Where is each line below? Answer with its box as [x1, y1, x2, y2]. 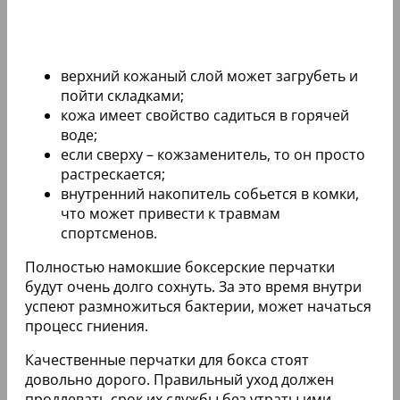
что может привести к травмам [61, 203, 280, 223]
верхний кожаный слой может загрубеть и [61, 65, 358, 86]
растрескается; [61, 163, 165, 184]
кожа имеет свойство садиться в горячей [61, 104, 349, 125]
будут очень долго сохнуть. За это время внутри [25, 276, 362, 296]
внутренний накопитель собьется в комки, [61, 183, 359, 204]
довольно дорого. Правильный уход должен [25, 369, 334, 389]
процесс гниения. [25, 315, 148, 336]
